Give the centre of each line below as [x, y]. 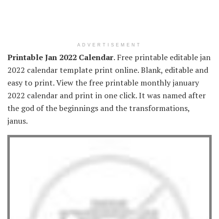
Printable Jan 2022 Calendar [60, 57]
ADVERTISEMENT [109, 45]
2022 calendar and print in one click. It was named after [107, 95]
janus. [18, 120]
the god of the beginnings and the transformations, [99, 108]
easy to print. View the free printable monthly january [103, 82]
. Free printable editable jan [162, 57]
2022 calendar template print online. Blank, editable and [108, 70]
